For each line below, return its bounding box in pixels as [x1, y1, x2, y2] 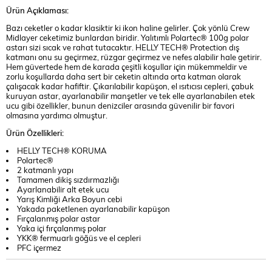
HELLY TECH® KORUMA [16, 145, 107, 155]
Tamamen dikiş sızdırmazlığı [16, 174, 119, 185]
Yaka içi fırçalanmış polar [16, 223, 106, 233]
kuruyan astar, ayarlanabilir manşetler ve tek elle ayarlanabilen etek [6, 91, 255, 101]
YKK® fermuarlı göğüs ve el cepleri [16, 233, 141, 243]
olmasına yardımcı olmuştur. [6, 110, 107, 121]
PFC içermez [16, 242, 61, 253]
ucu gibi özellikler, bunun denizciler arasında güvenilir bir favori [6, 101, 234, 111]
